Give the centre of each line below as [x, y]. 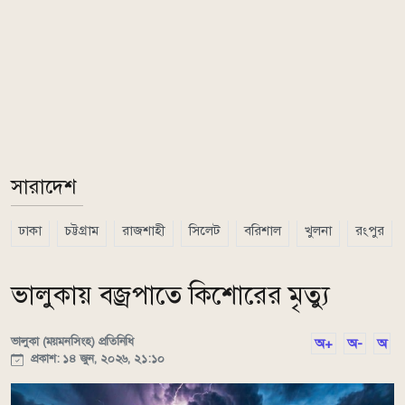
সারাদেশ [43, 187]
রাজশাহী [144, 231]
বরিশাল [263, 231]
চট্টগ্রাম [82, 231]
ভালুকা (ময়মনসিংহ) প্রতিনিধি [73, 341]
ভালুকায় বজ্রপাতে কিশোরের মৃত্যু [170, 295]
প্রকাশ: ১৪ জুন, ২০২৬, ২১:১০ [96, 358]
